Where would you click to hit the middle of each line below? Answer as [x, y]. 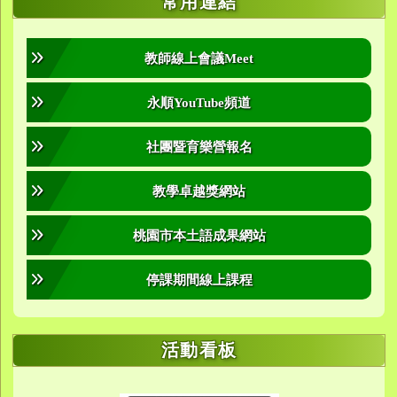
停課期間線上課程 [199, 280]
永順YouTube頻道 [199, 103]
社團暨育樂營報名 [199, 147]
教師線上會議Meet [199, 58]
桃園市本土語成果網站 [199, 236]
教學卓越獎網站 [199, 191]
